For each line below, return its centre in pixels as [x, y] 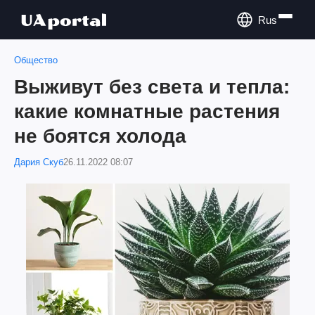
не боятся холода [100, 136]
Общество [36, 60]
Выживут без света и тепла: [152, 87]
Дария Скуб [39, 162]
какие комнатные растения [147, 111]
